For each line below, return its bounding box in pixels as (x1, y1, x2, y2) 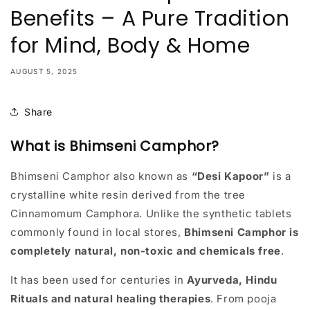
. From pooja (210, 292, 277, 306)
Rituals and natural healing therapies (10, 292, 211, 306)
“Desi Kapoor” (191, 170, 270, 183)
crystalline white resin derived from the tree (10, 188, 246, 202)
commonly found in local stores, (10, 226, 185, 239)
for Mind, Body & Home (10, 31, 250, 61)
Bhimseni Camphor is (184, 226, 299, 239)
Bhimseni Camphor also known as (10, 170, 192, 183)
